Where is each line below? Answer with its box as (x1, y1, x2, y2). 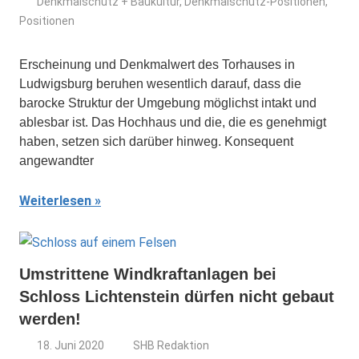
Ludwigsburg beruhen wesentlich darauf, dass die (19, 77, 301, 91)
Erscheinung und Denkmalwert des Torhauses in (19, 58, 295, 71)
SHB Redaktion (133, 339, 210, 352)
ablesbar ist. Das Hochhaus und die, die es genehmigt (19, 115, 326, 129)
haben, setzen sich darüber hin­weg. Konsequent (19, 135, 293, 148)
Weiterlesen (19, 193, 91, 208)
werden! (19, 310, 81, 328)
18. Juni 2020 (37, 339, 105, 352)
